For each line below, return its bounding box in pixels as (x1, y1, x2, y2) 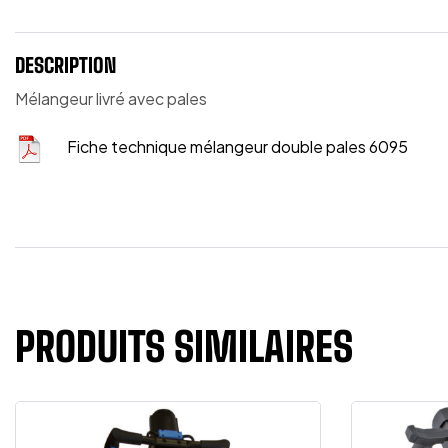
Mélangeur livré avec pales (15, 88, 207, 110)
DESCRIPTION (15, 53, 116, 78)
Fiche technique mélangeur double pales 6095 (66, 136, 408, 158)
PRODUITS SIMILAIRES (15, 322, 353, 371)
